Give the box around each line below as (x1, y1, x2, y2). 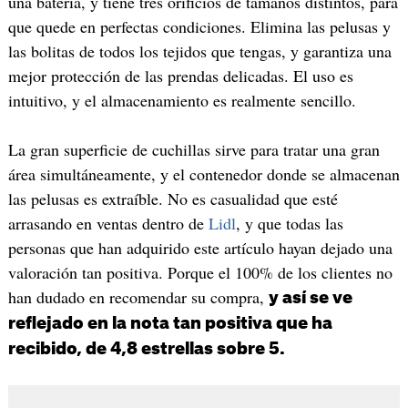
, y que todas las (235, 211, 343, 234)
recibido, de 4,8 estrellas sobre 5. (7, 340, 285, 357)
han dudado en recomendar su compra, (7, 285, 269, 308)
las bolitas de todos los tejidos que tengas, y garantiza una (7, 39, 392, 62)
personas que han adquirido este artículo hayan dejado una (7, 236, 393, 259)
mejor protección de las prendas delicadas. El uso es (7, 64, 353, 87)
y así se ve (268, 289, 352, 306)
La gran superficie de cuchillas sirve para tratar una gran (7, 138, 380, 160)
